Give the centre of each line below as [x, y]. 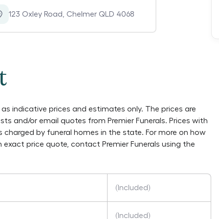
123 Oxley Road [36, 14]
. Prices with [186, 121]
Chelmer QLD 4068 [100, 14]
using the [177, 144]
